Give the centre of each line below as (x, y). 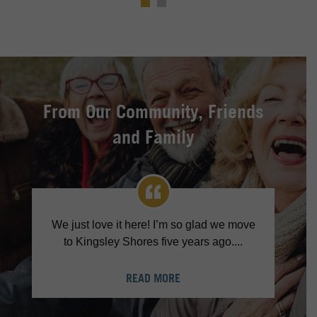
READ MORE (153, 278)
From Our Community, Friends (153, 112)
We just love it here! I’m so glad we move (153, 225)
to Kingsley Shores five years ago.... (153, 242)
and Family (153, 137)
